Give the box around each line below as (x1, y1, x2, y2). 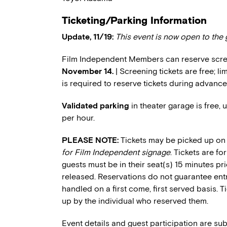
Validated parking (62, 101, 131, 110)
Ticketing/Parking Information (62, 14, 207, 26)
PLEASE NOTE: (62, 135, 119, 145)
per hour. (62, 113, 95, 123)
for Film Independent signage (62, 147, 170, 157)
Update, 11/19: (62, 32, 113, 42)
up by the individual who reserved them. (62, 196, 208, 206)
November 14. (62, 66, 116, 76)
